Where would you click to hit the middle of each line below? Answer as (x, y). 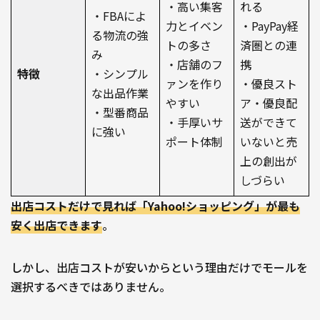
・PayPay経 (269, 26)
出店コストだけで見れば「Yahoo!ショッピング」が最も (155, 206)
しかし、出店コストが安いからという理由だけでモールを (159, 267)
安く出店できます (56, 225)
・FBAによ (119, 16)
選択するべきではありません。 (91, 287)
